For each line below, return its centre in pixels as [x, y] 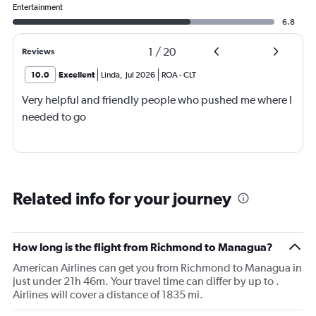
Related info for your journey [122, 199]
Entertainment [38, 7]
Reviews [38, 52]
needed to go [54, 117]
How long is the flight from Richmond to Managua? [143, 247]
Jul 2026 [140, 75]
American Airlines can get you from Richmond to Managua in [157, 268]
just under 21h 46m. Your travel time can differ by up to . [146, 281]
